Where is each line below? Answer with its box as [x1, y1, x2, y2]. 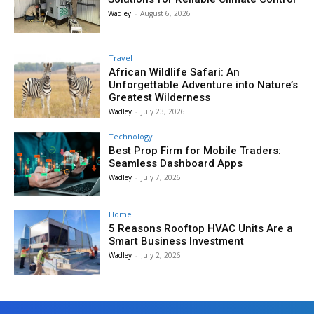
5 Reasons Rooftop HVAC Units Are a [109, 222, 294, 235]
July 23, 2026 [141, 106, 186, 116]
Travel [109, 52, 133, 63]
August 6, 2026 [140, 8, 191, 19]
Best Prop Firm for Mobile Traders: [109, 144, 282, 157]
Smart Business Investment [109, 235, 245, 248]
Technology [109, 130, 153, 142]
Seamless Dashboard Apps [109, 156, 243, 170]
